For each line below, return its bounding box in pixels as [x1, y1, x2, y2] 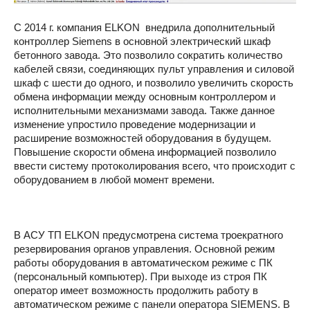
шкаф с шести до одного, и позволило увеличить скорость [14, 76, 293, 89]
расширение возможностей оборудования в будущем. [14, 131, 271, 144]
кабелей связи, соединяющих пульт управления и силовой [14, 62, 294, 75]
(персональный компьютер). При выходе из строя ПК [14, 270, 267, 282]
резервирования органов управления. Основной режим [14, 242, 275, 255]
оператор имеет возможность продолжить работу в [14, 284, 258, 296]
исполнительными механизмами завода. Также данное [14, 104, 275, 116]
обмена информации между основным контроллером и [14, 90, 275, 102]
